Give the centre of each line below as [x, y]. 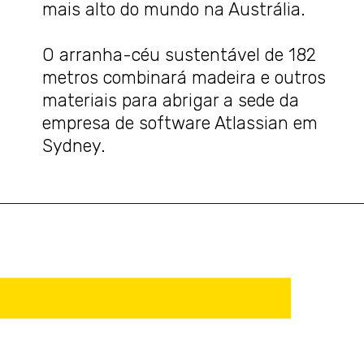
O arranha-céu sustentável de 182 [180, 54]
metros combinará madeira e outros [184, 77]
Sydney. [74, 145]
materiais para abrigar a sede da [171, 100]
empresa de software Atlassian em [180, 123]
